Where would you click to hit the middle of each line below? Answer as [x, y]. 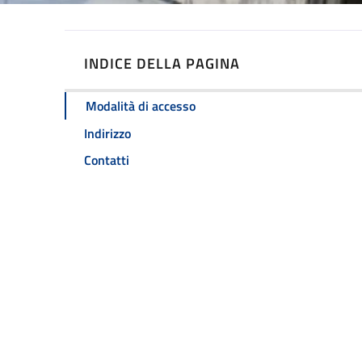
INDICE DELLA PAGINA [162, 63]
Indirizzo [107, 133]
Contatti [107, 160]
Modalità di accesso [141, 106]
